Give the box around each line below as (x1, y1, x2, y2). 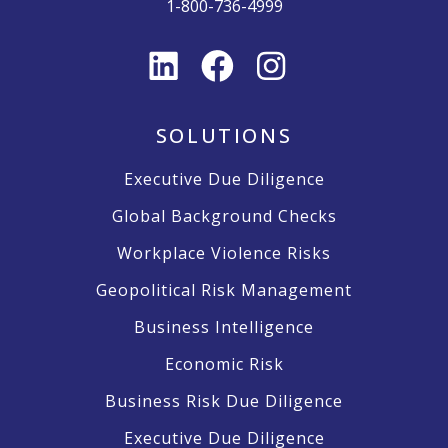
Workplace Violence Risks (117, 242, 331, 265)
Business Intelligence (134, 316, 314, 339)
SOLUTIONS (155, 122, 293, 150)
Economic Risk (164, 353, 284, 376)
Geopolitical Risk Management (96, 279, 352, 302)
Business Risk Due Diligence (105, 390, 343, 413)
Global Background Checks (111, 205, 337, 228)
